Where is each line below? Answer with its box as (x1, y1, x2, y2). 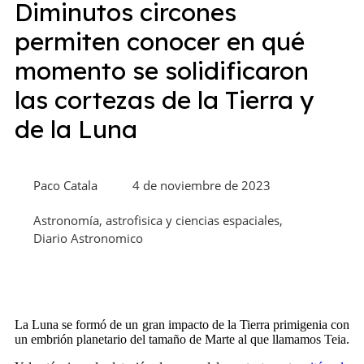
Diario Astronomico (33, 229, 143, 246)
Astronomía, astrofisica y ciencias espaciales (33, 211, 279, 228)
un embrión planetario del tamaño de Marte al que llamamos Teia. (15, 331, 349, 346)
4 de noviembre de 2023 (132, 176, 271, 193)
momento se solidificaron (15, 55, 309, 86)
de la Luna (15, 114, 137, 145)
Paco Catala (33, 176, 97, 193)
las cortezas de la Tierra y (15, 84, 314, 115)
